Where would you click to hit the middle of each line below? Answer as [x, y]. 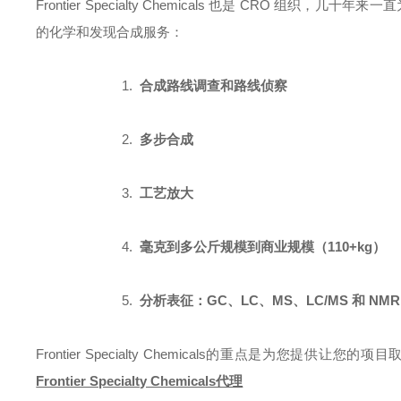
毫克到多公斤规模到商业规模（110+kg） [263, 247]
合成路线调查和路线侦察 [214, 85]
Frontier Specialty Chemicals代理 [140, 381]
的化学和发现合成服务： [110, 32]
